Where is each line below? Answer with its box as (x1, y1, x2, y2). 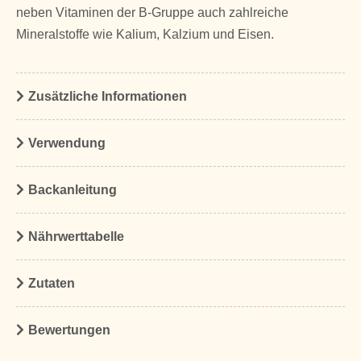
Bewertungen (28, 323, 110, 338)
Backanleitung (28, 183, 117, 197)
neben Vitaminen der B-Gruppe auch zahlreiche (16, 5, 288, 19)
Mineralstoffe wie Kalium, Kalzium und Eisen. (16, 27, 274, 41)
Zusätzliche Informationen (28, 89, 187, 104)
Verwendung (28, 136, 106, 151)
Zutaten (28, 276, 75, 291)
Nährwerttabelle (28, 230, 124, 244)
